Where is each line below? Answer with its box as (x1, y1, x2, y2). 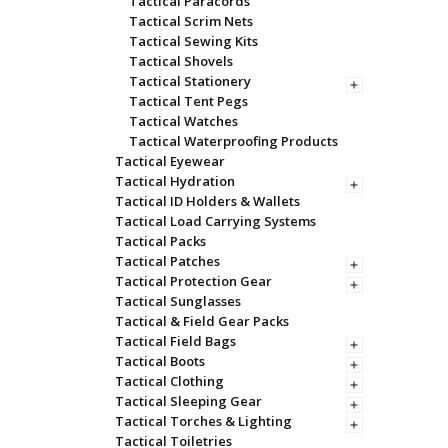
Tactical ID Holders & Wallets (114, 191, 300, 210)
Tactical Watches (128, 111, 238, 130)
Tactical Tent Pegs (128, 91, 248, 110)
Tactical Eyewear (114, 151, 225, 170)
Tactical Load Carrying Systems (114, 211, 316, 230)
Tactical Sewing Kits (128, 31, 258, 50)
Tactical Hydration (114, 171, 235, 190)
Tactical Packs (114, 231, 206, 250)
